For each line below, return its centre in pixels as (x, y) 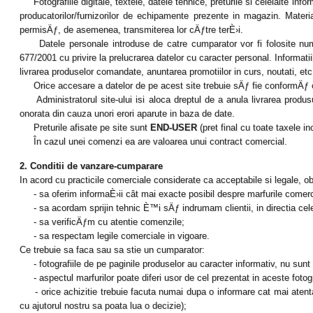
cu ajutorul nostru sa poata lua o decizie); (103, 306)
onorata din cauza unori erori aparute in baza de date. (127, 114)
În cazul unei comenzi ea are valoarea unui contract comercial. (153, 141)
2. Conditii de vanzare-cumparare (91, 166)
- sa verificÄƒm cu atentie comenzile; (102, 222)
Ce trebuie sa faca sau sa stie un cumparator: (112, 250)
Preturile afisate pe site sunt (85, 128)
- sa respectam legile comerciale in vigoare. (115, 236)
